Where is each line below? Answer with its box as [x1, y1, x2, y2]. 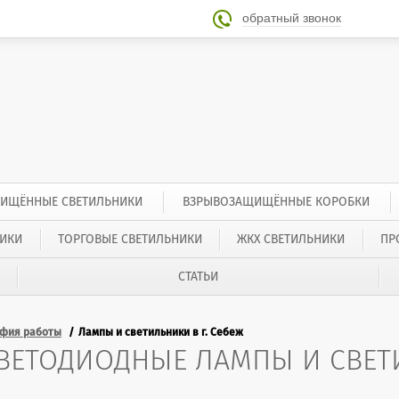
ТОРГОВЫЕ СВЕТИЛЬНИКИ [57, 232, 202, 247]
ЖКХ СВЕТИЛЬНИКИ [237, 232, 346, 247]
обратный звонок [242, 11, 342, 25]
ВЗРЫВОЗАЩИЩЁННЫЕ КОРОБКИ [183, 194, 370, 209]
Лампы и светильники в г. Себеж [78, 326, 243, 339]
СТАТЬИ [177, 269, 218, 284]
